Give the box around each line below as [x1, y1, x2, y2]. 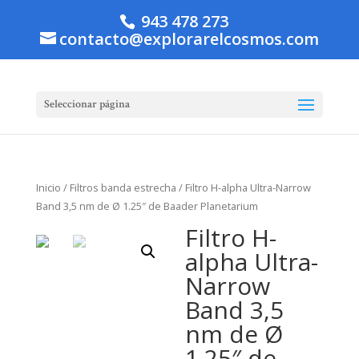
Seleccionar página [43, 97, 130, 111]
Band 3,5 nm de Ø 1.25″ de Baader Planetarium [35, 199, 258, 213]
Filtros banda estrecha [69, 180, 176, 195]
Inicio [35, 180, 61, 195]
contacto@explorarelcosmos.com [58, 28, 319, 50]
